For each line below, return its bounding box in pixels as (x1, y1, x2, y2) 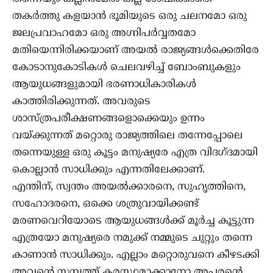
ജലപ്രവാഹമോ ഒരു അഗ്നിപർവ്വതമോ (12, 26, 196, 40)
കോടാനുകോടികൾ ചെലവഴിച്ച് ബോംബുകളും (12, 60, 241, 74)
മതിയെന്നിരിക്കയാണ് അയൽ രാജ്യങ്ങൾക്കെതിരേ (12, 43, 259, 57)
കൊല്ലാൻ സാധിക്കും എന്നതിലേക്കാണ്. (12, 163, 205, 177)
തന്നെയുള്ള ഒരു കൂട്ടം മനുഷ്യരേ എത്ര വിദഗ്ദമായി (12, 146, 258, 160)
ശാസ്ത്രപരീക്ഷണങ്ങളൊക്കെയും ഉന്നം (12, 112, 205, 126)
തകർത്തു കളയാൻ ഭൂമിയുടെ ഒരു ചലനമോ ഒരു (12, 9, 247, 23)
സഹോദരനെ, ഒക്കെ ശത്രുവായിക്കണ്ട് (12, 197, 199, 211)
